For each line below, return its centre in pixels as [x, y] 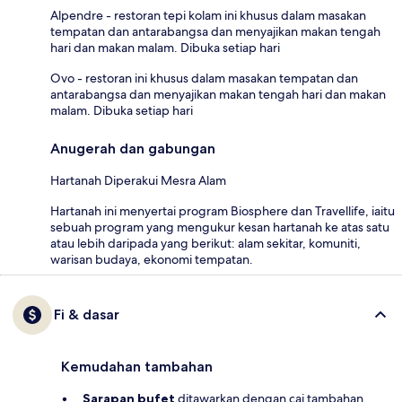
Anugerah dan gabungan [133, 148]
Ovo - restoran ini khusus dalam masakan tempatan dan [204, 78]
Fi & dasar [87, 314]
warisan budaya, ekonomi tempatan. [152, 259]
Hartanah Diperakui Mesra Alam [138, 180]
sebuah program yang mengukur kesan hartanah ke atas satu [220, 227]
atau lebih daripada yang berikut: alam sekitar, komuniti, [205, 243]
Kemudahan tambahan [137, 366]
